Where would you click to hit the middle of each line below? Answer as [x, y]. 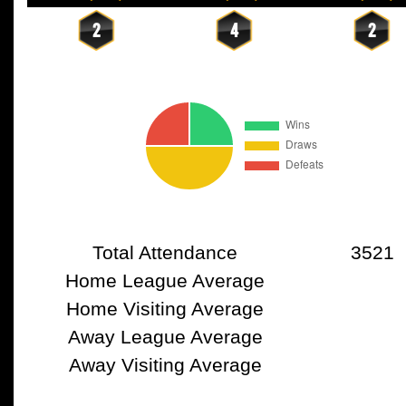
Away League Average [165, 337]
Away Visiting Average [165, 365]
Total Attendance [165, 252]
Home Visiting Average [165, 309]
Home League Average [165, 280]
